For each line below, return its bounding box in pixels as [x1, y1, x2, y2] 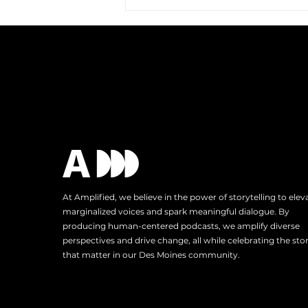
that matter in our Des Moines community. [63, 249, 240, 260]
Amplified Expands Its [142, 138, 278, 154]
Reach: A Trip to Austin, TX [142, 153, 303, 169]
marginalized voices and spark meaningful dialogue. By [63, 206, 289, 217]
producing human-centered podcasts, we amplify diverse [63, 220, 300, 231]
